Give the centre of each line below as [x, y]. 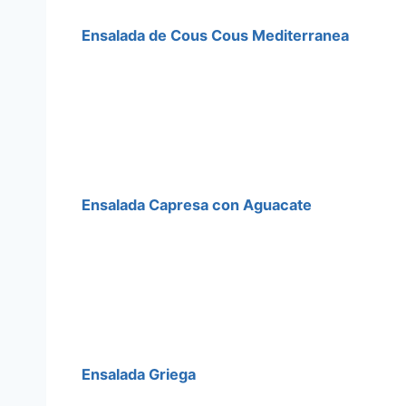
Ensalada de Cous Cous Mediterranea [215, 36]
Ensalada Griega [139, 375]
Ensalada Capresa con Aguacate [197, 205]
